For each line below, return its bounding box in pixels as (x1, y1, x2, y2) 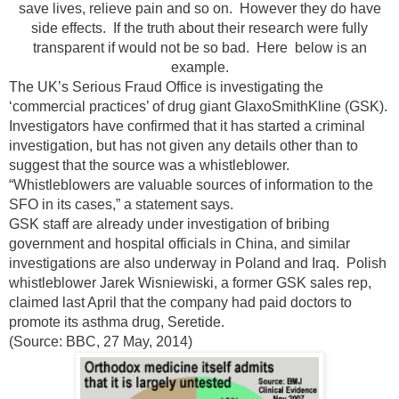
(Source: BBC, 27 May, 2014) (9, 333, 192, 349)
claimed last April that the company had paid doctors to (9, 294, 352, 310)
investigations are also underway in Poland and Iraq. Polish (9, 255, 387, 271)
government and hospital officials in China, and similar (9, 235, 350, 251)
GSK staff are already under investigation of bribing (9, 216, 330, 232)
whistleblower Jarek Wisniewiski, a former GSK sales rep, (9, 274, 371, 290)
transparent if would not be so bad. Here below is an (32, 39, 367, 55)
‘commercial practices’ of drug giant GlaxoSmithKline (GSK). (9, 98, 387, 114)
